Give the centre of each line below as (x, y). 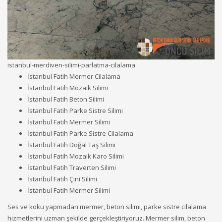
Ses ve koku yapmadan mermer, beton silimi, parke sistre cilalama (107, 207)
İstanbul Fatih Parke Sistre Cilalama (80, 134)
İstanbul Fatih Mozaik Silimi (68, 88)
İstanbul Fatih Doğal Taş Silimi (71, 145)
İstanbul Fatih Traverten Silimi (72, 168)
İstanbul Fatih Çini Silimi (62, 179)
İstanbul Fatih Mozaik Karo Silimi (76, 156)
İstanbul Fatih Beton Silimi (66, 99)
